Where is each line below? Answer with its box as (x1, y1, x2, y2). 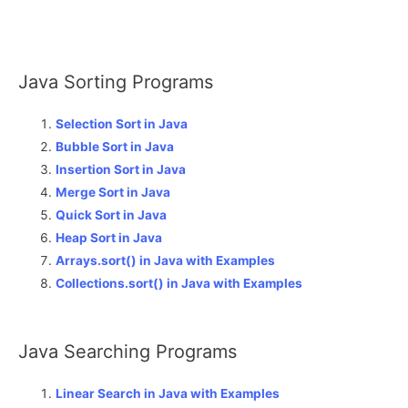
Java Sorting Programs (18, 71, 213, 94)
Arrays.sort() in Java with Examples (56, 253, 276, 269)
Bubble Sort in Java (56, 139, 175, 155)
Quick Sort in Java (56, 208, 168, 223)
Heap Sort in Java (56, 230, 163, 246)
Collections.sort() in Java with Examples (56, 276, 303, 291)
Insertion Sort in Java (56, 162, 187, 178)
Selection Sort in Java (56, 117, 189, 132)
